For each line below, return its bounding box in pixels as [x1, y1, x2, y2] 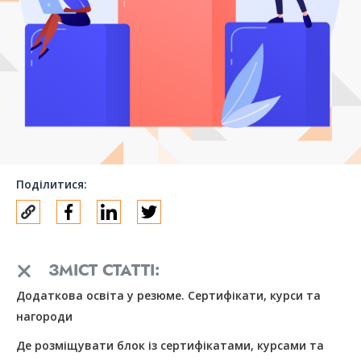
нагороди [16, 309, 73, 325]
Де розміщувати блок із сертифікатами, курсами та [16, 338, 324, 354]
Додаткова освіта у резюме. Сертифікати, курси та [16, 288, 321, 304]
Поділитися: [16, 176, 87, 193]
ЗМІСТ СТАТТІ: [48, 259, 160, 283]
